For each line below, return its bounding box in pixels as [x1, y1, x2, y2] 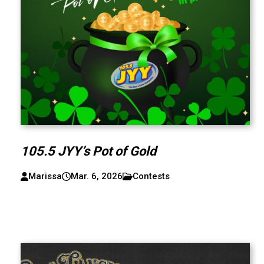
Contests [132, 171, 170, 181]
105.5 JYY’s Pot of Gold [20, 144, 159, 159]
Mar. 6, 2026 [70, 171, 123, 181]
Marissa [28, 171, 62, 181]
